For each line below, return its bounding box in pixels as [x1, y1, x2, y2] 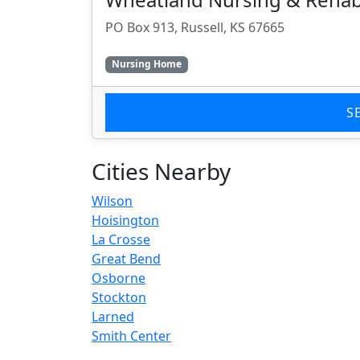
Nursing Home [111, 57, 182, 72]
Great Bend [92, 249, 161, 268]
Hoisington [92, 211, 159, 229]
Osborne [92, 268, 145, 287]
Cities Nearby [92, 155, 231, 186]
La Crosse [92, 230, 150, 248]
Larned [92, 307, 134, 325]
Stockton [92, 288, 146, 306]
